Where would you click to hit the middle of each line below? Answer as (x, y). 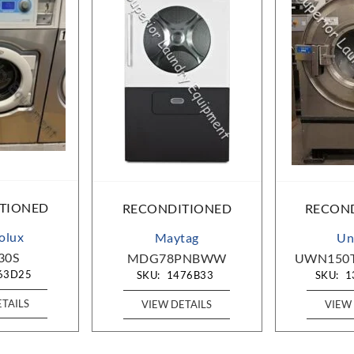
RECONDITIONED (177, 209)
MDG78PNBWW (177, 258)
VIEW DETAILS (177, 304)
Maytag (177, 237)
